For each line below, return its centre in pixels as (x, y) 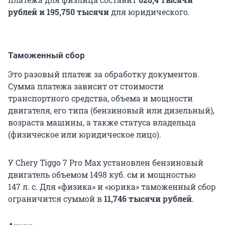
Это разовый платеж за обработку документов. (104, 74)
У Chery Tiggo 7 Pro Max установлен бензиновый (106, 162)
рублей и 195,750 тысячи (60, 12)
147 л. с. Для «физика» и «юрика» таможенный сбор (112, 186)
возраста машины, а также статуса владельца (102, 122)
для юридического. (150, 12)
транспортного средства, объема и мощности (100, 98)
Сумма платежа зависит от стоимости (86, 86)
